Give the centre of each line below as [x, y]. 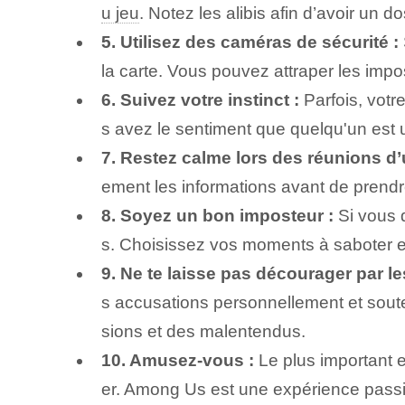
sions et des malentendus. [203, 331]
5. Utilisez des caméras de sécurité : [250, 42]
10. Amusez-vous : [177, 360]
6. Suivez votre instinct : [200, 99]
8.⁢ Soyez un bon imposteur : [217, 215]
